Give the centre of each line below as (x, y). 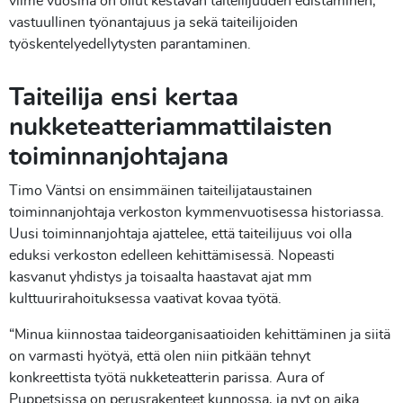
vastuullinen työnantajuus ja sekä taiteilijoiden (153, 23)
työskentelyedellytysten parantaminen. (130, 45)
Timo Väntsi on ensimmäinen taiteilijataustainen (161, 191)
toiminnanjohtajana (119, 158)
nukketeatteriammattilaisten (170, 128)
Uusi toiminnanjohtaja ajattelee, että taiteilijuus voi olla (180, 234)
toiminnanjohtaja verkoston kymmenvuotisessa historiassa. (197, 213)
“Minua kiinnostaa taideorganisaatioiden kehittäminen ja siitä (200, 335)
